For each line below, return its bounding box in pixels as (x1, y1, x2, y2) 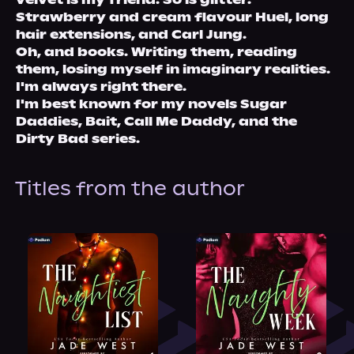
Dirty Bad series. (16, 131, 140, 146)
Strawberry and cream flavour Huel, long (16, 9, 329, 24)
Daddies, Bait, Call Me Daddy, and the (16, 114, 297, 129)
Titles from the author (14, 176, 245, 201)
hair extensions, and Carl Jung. (16, 27, 250, 42)
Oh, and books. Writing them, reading (16, 44, 297, 59)
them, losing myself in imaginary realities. (16, 62, 330, 77)
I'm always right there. (16, 79, 190, 94)
